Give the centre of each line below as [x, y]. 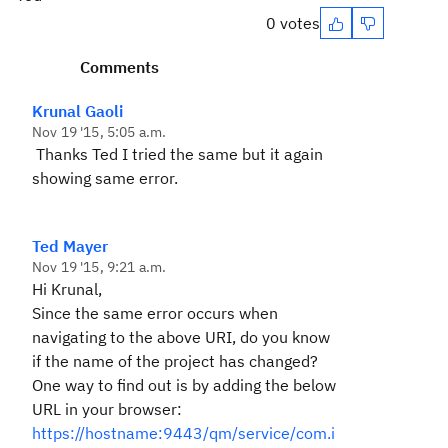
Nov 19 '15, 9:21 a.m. [99, 267]
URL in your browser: [107, 409]
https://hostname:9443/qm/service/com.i [183, 433]
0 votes [293, 23]
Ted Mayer [70, 246]
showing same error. [105, 178]
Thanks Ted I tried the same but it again [177, 154]
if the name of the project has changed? [175, 361]
